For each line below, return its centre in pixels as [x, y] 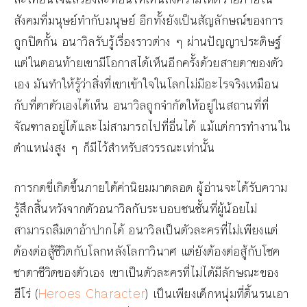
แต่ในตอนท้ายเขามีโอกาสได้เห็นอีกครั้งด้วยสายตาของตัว [149, 63]
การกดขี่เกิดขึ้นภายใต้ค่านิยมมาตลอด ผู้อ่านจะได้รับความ [151, 188]
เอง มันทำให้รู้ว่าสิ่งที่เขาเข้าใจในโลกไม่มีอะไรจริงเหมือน [146, 85]
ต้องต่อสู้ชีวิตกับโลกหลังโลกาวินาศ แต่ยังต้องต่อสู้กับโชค [147, 252]
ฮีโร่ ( [26, 294]
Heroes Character [92, 294]
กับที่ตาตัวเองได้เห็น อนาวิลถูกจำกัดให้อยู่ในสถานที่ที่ [142, 106]
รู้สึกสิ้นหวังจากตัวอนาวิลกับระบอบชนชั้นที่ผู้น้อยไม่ [136, 209]
